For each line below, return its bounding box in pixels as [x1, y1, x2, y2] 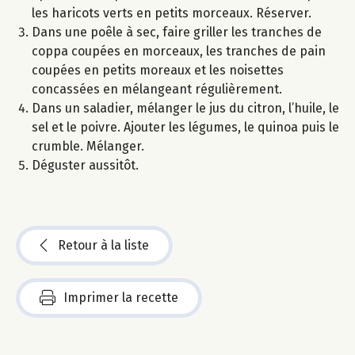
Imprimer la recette [63, 289, 178, 305]
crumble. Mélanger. [32, 138, 144, 154]
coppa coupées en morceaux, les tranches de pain [32, 43, 326, 59]
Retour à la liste [58, 237, 149, 253]
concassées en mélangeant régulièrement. [32, 81, 282, 97]
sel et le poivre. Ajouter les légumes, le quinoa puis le [32, 119, 339, 135]
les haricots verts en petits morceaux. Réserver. [32, 5, 311, 21]
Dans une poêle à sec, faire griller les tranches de [32, 24, 322, 40]
